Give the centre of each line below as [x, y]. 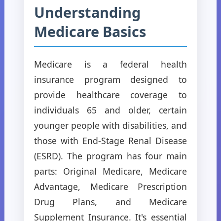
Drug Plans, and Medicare [110, 202]
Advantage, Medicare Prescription [110, 186]
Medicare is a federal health [110, 64]
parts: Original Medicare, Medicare [110, 171]
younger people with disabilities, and [110, 125]
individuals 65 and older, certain [110, 110]
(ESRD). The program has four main [110, 156]
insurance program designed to [110, 79]
